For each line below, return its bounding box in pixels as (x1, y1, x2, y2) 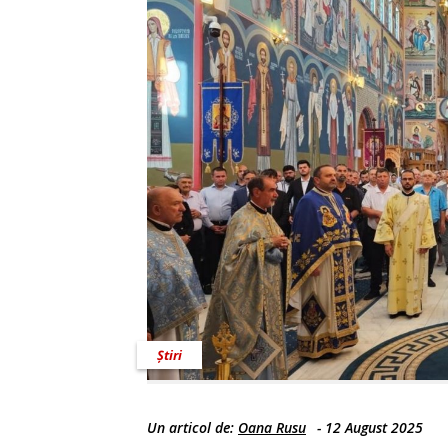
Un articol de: (147, 418, 238, 438)
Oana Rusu (238, 418, 306, 438)
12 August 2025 (325, 418, 423, 438)
